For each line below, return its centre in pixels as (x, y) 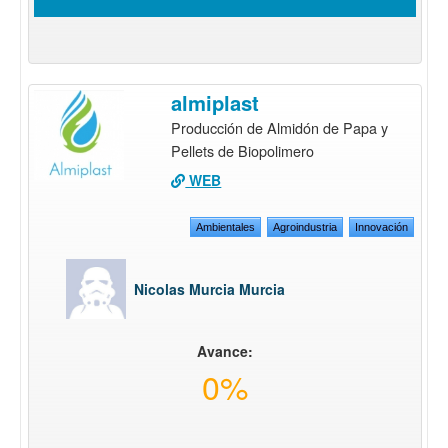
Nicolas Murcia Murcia (209, 288)
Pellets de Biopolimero (243, 150)
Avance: (225, 350)
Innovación (381, 226)
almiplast (215, 102)
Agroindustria (304, 226)
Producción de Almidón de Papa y (280, 127)
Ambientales (225, 226)
